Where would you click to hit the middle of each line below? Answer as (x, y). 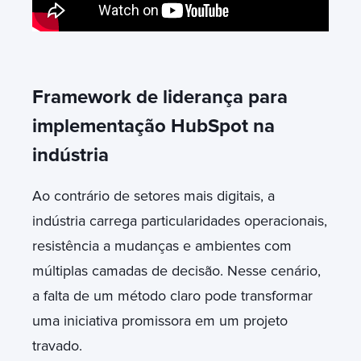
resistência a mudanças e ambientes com (162, 245)
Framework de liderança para (160, 97)
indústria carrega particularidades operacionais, (180, 220)
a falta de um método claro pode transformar (172, 295)
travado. (59, 345)
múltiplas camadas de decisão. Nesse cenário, (176, 270)
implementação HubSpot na (154, 126)
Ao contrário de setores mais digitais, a (154, 195)
